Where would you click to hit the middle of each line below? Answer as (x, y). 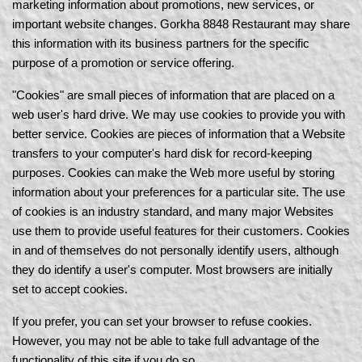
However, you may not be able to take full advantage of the (166, 341)
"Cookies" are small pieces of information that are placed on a (173, 95)
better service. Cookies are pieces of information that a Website (179, 134)
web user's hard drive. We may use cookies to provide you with (179, 115)
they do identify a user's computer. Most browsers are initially (173, 270)
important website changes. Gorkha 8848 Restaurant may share (181, 24)
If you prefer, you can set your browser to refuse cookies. (162, 322)
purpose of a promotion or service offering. (123, 63)
